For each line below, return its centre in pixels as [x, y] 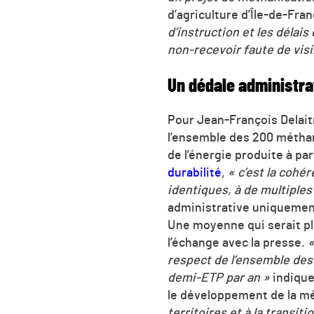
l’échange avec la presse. [238, 244]
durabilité [194, 173]
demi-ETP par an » [219, 279]
